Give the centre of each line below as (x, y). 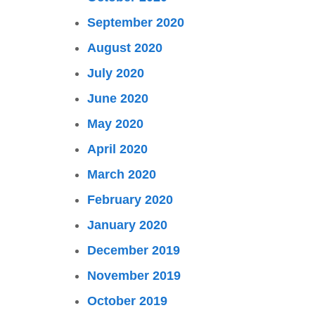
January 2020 (127, 225)
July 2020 (116, 73)
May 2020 (115, 124)
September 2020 (136, 22)
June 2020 (118, 98)
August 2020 (125, 48)
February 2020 (130, 200)
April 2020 (117, 149)
